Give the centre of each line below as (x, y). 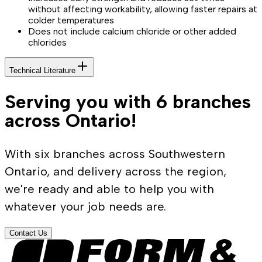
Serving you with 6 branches (128, 101)
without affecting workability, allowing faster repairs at (143, 9)
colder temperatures (71, 20)
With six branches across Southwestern (115, 154)
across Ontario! (70, 120)
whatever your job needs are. (85, 207)
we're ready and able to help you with (109, 189)
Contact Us (28, 233)
